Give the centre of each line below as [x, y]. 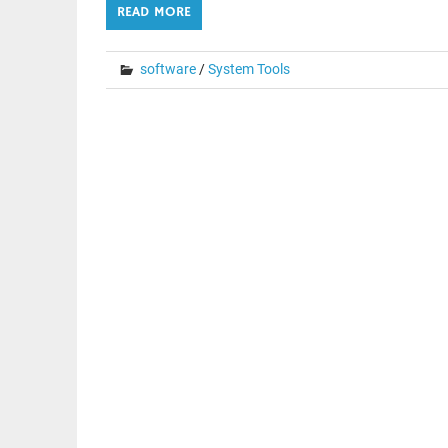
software [167, 68]
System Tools [248, 68]
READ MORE [153, 11]
